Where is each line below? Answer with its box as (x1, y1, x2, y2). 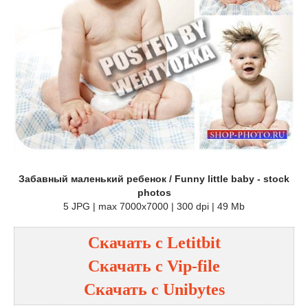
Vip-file (167, 256, 220, 275)
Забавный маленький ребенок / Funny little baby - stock (19, 173, 289, 184)
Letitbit (166, 233, 221, 252)
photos (137, 186, 171, 198)
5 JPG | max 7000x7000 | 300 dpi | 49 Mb (63, 200, 245, 212)
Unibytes (162, 280, 225, 298)
